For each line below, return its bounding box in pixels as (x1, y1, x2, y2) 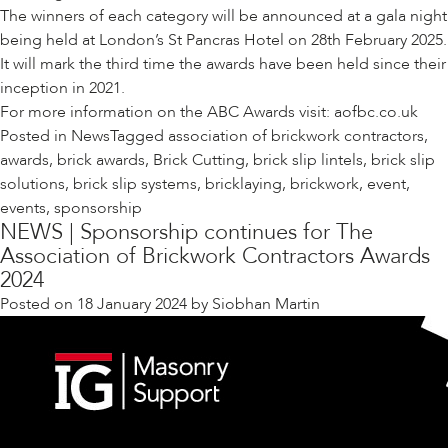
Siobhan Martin (212, 293, 320, 316)
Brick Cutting (153, 149, 245, 172)
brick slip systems (73, 173, 197, 196)
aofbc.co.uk (334, 101, 418, 124)
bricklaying (205, 173, 282, 196)
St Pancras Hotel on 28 (168, 29, 327, 52)
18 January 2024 (77, 293, 187, 316)
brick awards (57, 149, 145, 172)
